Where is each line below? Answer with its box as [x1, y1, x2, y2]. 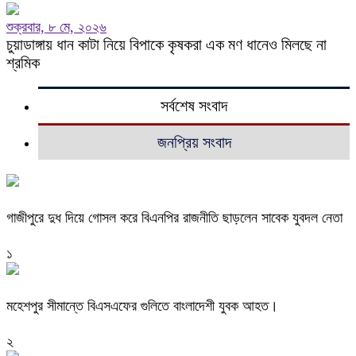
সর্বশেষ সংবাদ [161, 97, 227, 114]
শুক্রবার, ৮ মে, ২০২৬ [6, 19, 106, 35]
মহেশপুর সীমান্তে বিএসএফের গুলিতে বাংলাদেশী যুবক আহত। [6, 297, 278, 314]
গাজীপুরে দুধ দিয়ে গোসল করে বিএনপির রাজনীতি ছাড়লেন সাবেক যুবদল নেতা [6, 209, 342, 226]
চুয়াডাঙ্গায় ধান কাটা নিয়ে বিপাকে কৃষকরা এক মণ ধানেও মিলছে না [6, 36, 327, 53]
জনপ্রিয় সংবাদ [157, 133, 231, 151]
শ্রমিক [6, 54, 40, 72]
